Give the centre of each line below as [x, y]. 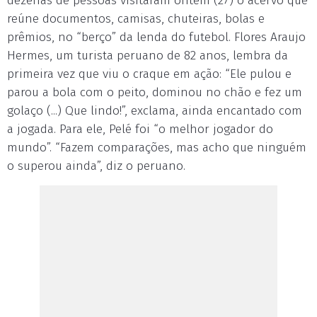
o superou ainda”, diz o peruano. [96, 166]
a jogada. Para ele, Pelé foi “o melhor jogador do [140, 129]
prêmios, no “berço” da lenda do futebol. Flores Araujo [156, 37]
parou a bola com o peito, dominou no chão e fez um [155, 92]
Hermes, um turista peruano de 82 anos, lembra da [148, 56]
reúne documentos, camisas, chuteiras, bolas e [136, 19]
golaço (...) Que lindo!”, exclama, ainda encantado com [155, 111]
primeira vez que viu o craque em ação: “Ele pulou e [149, 74]
